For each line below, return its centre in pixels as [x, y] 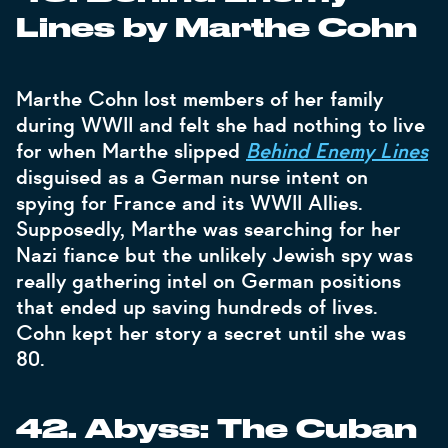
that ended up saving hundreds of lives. [197, 307]
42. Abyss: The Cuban [216, 430]
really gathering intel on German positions [208, 281]
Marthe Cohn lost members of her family [199, 99]
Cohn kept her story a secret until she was [211, 333]
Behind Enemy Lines [337, 151]
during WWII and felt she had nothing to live [220, 125]
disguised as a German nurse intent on [192, 177]
